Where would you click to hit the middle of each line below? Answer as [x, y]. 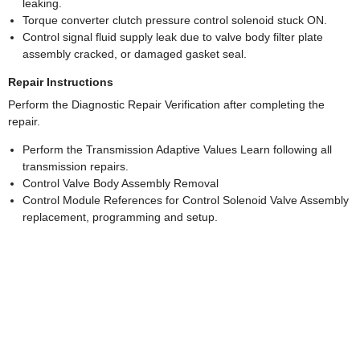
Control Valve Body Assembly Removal [121, 184]
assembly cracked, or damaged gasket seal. [135, 54]
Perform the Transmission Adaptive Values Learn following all [177, 150]
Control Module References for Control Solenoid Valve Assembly [186, 200]
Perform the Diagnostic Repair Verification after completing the [166, 105]
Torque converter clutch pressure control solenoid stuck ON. [175, 20]
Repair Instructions [61, 82]
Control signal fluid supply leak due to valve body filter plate [173, 37]
